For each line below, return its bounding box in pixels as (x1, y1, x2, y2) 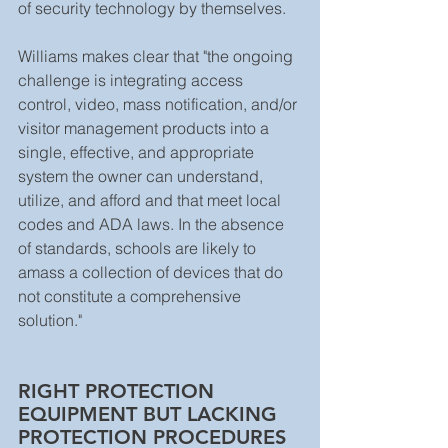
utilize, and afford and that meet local (18, 189, 285, 210)
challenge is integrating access (18, 69, 247, 90)
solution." (18, 309, 90, 330)
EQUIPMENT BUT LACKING (18, 401, 283, 426)
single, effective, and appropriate (18, 141, 258, 162)
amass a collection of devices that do (18, 261, 287, 282)
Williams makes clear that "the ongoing (18, 45, 297, 66)
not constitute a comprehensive (18, 285, 245, 306)
